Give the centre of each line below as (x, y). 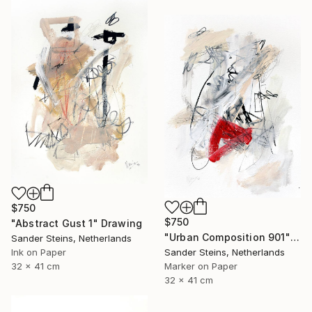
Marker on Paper (201, 266)
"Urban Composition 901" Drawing (295, 237)
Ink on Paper (39, 252)
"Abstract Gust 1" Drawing (77, 223)
